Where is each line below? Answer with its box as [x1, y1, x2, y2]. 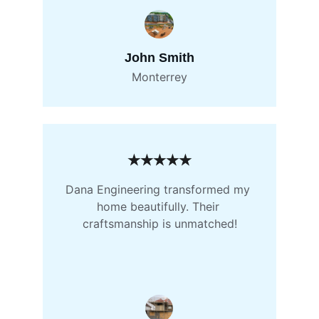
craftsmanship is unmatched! [82, 216, 237, 231]
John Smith [125, 51, 194, 65]
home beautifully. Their [96, 199, 223, 214]
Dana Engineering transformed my [66, 182, 253, 197]
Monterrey [132, 70, 187, 84]
